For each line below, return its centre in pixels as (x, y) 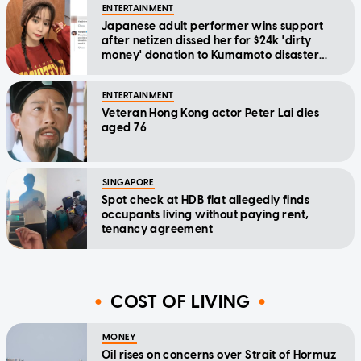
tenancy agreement (158, 229)
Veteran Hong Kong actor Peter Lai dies (210, 113)
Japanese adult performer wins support (213, 26)
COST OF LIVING (180, 302)
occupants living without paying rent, (205, 214)
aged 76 (124, 127)
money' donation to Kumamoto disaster (211, 55)
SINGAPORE (128, 182)
